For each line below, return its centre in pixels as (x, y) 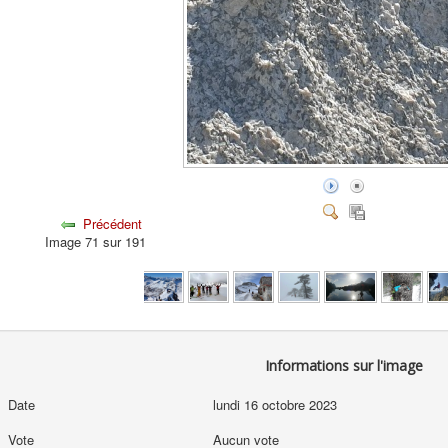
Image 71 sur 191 (99, 242)
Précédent (112, 224)
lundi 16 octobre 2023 (274, 404)
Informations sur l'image (344, 366)
